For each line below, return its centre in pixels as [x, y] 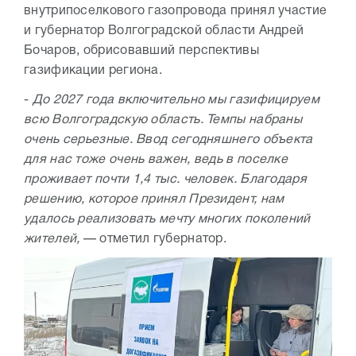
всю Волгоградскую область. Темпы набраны [163, 120]
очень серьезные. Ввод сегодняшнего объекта [168, 140]
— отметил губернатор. [153, 240]
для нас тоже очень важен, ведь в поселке [156, 160]
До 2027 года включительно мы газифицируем [176, 101]
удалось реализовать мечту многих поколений [167, 220]
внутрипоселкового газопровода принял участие [176, 12]
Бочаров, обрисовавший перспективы [141, 51]
